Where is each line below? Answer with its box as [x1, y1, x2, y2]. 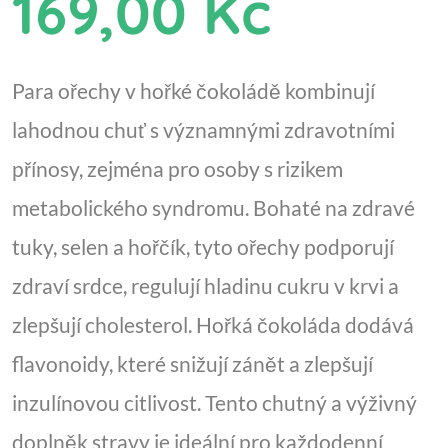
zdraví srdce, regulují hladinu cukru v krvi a [12, 273, 399, 299]
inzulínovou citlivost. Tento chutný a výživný [12, 390, 417, 416]
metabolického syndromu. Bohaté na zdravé [12, 195, 415, 221]
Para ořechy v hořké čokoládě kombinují [12, 78, 375, 104]
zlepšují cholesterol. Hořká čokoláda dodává [12, 312, 414, 338]
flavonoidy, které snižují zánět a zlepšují [12, 351, 373, 377]
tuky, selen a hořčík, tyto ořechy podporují [12, 234, 394, 260]
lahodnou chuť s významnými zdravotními [12, 117, 395, 143]
